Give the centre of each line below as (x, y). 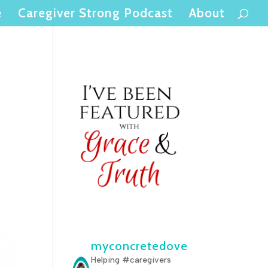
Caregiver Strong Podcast (95, 13)
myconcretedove (139, 246)
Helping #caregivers (131, 260)
